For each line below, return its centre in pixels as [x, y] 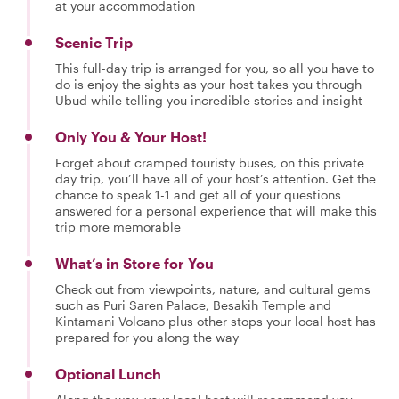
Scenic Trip [94, 42]
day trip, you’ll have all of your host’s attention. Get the [216, 178]
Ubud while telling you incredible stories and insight [209, 100]
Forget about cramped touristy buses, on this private [210, 162]
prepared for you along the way [147, 337]
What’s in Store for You [134, 263]
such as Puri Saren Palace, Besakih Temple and [193, 305]
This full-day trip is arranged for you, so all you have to [215, 68]
